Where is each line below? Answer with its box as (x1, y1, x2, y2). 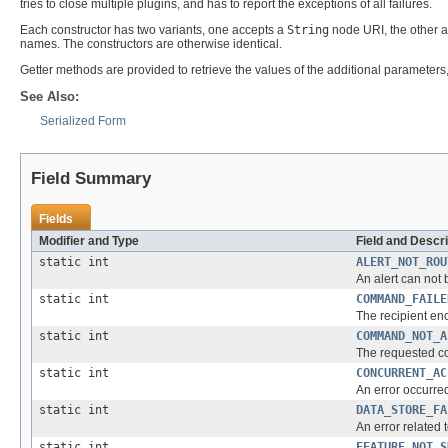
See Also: (20, 89, 79, 105)
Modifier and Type (39, 234, 139, 249)
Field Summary (31, 169, 151, 189)
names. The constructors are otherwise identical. (20, 36, 282, 51)
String (287, 22, 329, 37)
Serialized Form (40, 114, 126, 129)
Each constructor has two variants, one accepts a (20, 22, 287, 37)
